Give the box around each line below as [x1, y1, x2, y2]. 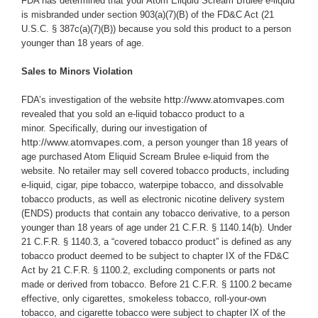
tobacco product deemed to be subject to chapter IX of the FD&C [21, 251, 289, 262]
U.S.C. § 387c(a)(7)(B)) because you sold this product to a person [21, 23, 291, 35]
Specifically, [49, 123, 102, 134]
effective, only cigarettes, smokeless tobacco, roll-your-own [21, 293, 266, 305]
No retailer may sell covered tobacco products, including [58, 165, 289, 177]
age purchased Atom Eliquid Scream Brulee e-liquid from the [21, 151, 269, 163]
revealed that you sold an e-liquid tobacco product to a [21, 109, 244, 120]
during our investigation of [102, 123, 207, 134]
